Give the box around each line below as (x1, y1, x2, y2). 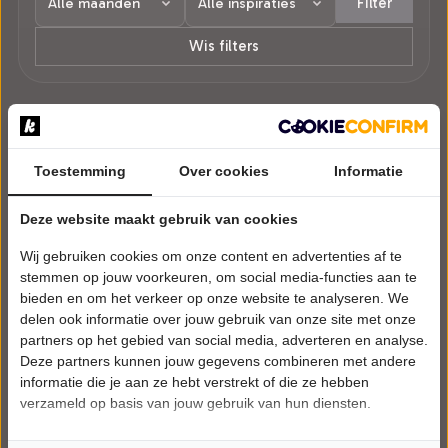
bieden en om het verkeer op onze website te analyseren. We (20, 290, 409, 306)
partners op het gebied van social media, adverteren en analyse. (20, 332, 428, 348)
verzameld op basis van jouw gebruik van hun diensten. (20, 395, 371, 411)
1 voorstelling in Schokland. (18, 107, 204, 125)
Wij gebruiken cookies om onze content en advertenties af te (20, 248, 402, 264)
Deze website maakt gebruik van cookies (20, 211, 298, 227)
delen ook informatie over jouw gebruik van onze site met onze (20, 311, 416, 327)
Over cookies (179, 163, 269, 179)
